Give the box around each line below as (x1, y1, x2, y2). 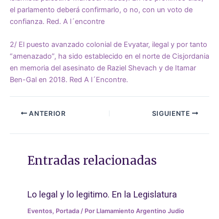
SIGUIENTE (152, 109, 192, 117)
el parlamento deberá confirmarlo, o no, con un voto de (10, 5, 193, 14)
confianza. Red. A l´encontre (10, 17, 105, 26)
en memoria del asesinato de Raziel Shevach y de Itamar (10, 63, 196, 72)
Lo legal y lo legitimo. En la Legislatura (27, 189, 177, 199)
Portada (56, 207, 80, 215)
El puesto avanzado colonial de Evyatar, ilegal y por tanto (17, 40, 207, 49)
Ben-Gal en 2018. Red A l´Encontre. (10, 75, 128, 84)
